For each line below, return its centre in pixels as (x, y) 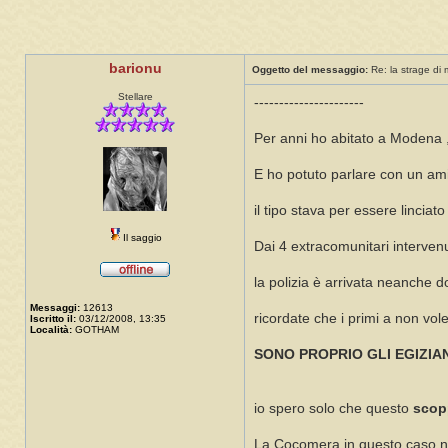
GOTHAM (95, 330)
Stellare (135, 97)
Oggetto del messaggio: (310, 70)
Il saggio (142, 238)
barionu (135, 69)
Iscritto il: (53, 319)
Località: (51, 330)
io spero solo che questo (333, 409)
